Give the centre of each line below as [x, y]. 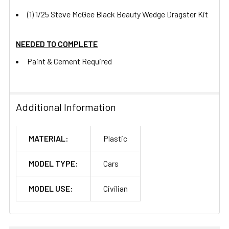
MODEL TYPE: [53, 163]
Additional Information [66, 107]
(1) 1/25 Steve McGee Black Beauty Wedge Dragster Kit [118, 14]
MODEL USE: [51, 188]
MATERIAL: [49, 138]
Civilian [116, 188]
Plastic [115, 138]
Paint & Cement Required [70, 61]
